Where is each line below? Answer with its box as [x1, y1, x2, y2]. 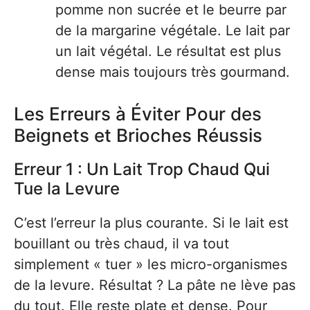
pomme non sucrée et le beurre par [55, 1, 286, 18]
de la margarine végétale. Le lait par [55, 22, 290, 39]
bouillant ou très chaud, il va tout [14, 235, 229, 252]
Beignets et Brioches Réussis [14, 125, 262, 146]
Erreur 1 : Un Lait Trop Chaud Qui [14, 159, 270, 179]
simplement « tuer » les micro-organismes [14, 256, 287, 273]
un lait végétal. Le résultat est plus [55, 43, 281, 60]
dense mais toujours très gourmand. [55, 64, 290, 80]
